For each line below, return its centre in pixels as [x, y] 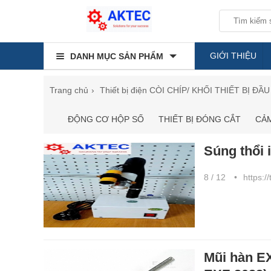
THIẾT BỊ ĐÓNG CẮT [200, 119]
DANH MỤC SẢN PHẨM [117, 56]
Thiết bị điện [123, 90]
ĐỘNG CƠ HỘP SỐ [106, 119]
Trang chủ [69, 90]
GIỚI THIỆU [233, 56]
